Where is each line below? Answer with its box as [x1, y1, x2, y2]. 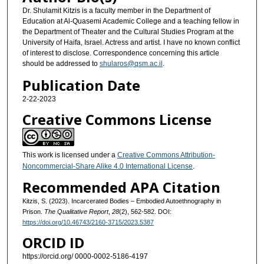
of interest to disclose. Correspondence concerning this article [22, 49, 219, 58]
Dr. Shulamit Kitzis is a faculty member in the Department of [22, 6, 210, 15]
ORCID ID [22, 233, 84, 253]
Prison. [22, 208, 44, 216]
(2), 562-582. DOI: [118, 208, 171, 216]
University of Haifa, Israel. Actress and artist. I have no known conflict [22, 38, 240, 47]
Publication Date [22, 75, 140, 95]
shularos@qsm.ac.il [99, 60, 163, 68]
